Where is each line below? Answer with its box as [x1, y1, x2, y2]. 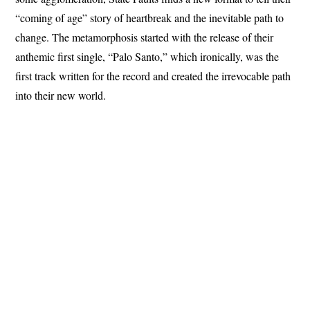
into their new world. [15, 87, 107, 102]
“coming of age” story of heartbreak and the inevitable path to [15, 10, 284, 25]
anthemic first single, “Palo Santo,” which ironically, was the [15, 48, 280, 64]
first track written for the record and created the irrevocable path [15, 68, 291, 83]
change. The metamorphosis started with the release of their [15, 29, 274, 44]
